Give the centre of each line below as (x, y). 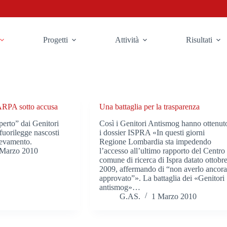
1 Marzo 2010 (174, 196)
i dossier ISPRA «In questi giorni (152, 132)
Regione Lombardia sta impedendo (156, 141)
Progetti (56, 40)
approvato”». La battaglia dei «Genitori (162, 178)
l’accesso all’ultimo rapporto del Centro (162, 150)
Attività (127, 40)
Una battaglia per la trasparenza (150, 107)
